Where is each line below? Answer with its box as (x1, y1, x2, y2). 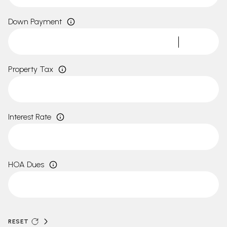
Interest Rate (8, 112, 51, 122)
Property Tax (8, 64, 53, 74)
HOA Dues (8, 160, 44, 169)
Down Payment (8, 17, 62, 26)
